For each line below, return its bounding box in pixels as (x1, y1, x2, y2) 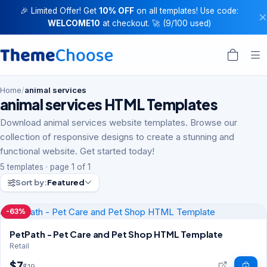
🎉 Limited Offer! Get (20, 6, 99, 15)
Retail (10, 241, 29, 250)
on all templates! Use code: (133, 6, 238, 15)
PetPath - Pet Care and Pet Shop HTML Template (10, 228, 223, 240)
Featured (46, 178, 85, 187)
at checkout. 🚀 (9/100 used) (100, 18, 211, 28)
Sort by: (15, 178, 47, 187)
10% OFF (98, 6, 134, 15)
